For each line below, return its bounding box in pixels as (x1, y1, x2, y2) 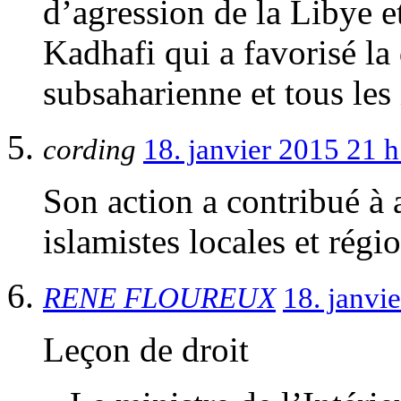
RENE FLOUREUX (43, 281, 276, 314)
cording (43, 132, 143, 166)
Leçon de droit (43, 329, 249, 369)
